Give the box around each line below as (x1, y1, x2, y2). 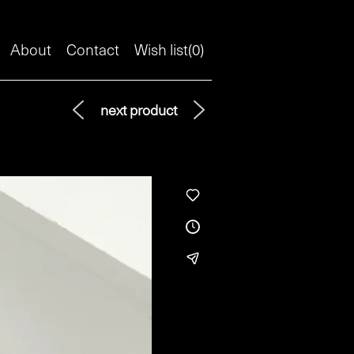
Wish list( (134, 38, 193, 61)
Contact (66, 38, 120, 61)
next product (100, 98, 177, 120)
